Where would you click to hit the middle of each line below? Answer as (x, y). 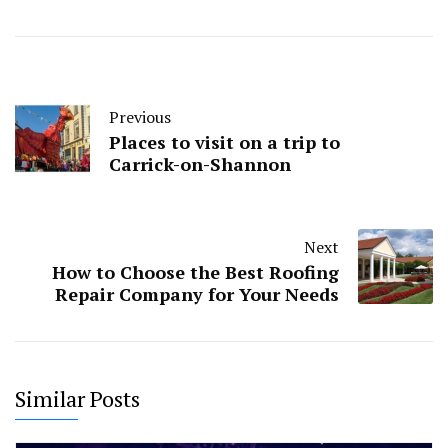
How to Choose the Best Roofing (195, 272)
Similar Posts (77, 399)
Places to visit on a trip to (224, 142)
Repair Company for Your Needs (197, 294)
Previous (140, 117)
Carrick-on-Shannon (200, 164)
